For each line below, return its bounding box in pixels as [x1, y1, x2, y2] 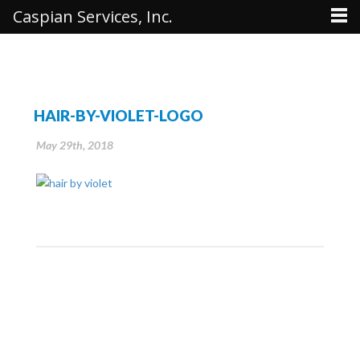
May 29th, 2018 [36, 137, 113, 152]
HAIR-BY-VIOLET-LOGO [34, 106, 203, 125]
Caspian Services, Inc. [13, 6, 173, 27]
